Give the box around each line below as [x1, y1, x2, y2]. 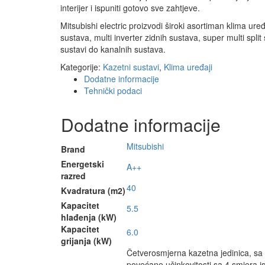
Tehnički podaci [84, 85, 142, 97]
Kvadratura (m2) [61, 185, 125, 197]
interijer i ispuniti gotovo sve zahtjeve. [60, 2, 200, 14]
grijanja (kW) [61, 235, 112, 247]
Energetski [61, 158, 104, 170]
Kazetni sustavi [103, 61, 159, 73]
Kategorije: [60, 61, 103, 73]
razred [61, 170, 86, 182]
